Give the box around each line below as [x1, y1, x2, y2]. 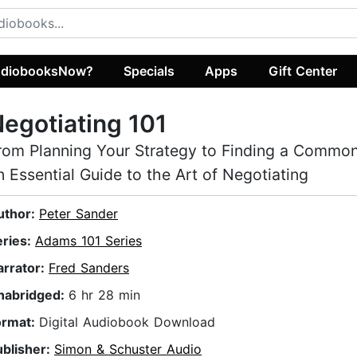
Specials [124, 62, 175, 79]
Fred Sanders [49, 260, 129, 277]
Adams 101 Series [35, 233, 142, 249]
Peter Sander [39, 206, 118, 222]
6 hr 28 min [69, 287, 140, 304]
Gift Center [268, 62, 337, 79]
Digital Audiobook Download [39, 314, 215, 331]
